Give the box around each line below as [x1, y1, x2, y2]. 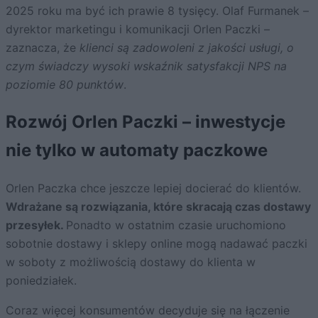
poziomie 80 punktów [6, 77, 124, 92]
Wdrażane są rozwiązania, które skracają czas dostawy [6, 199, 311, 214]
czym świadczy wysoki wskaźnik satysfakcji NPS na [6, 59, 287, 74]
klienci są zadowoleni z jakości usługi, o [79, 40, 294, 55]
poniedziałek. [6, 273, 77, 287]
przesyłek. [6, 218, 66, 232]
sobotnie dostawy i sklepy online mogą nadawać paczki [6, 236, 307, 251]
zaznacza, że [6, 40, 79, 55]
